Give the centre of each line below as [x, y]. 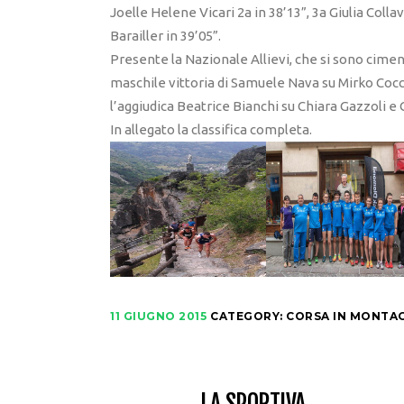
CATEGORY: [248, 316]
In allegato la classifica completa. [211, 129]
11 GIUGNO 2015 [158, 316]
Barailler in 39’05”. [165, 35]
